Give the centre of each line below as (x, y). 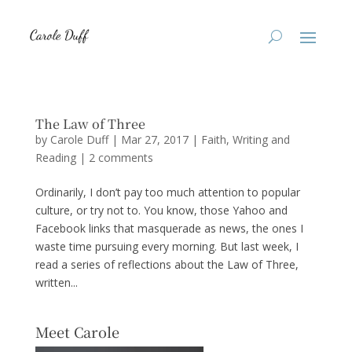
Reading (55, 158)
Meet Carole (77, 332)
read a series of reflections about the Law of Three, (167, 264)
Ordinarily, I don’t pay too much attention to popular (167, 192)
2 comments (121, 158)
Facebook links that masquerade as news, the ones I (169, 228)
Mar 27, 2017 (154, 139)
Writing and (261, 139)
